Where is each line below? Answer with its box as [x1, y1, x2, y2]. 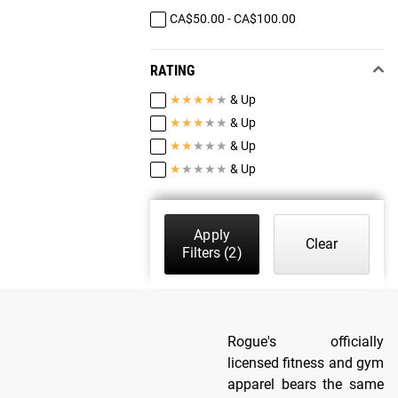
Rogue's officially [227, 332, 384, 350]
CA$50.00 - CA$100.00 [169, 12, 296, 27]
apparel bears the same [227, 375, 384, 393]
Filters [181, 243, 221, 261]
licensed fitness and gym [227, 354, 384, 371]
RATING [149, 61, 195, 79]
